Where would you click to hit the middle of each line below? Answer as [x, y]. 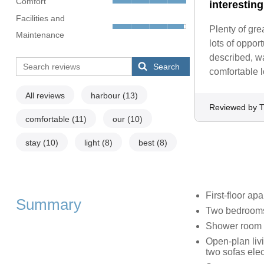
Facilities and [40, 19]
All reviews [45, 96]
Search [167, 67]
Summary [48, 205]
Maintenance [40, 35]
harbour [106, 96]
